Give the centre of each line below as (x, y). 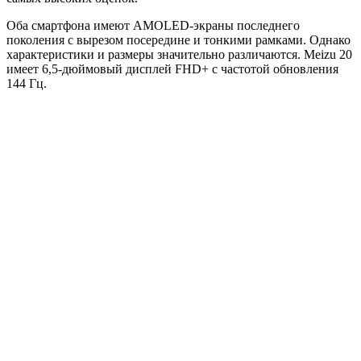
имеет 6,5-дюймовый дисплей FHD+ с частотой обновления (172, 68)
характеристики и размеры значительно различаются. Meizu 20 (179, 54)
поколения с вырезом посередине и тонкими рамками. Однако (178, 39)
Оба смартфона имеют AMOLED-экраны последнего (153, 25)
